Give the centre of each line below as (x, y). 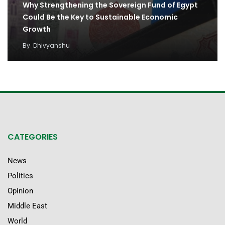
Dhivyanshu (51, 46)
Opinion (20, 191)
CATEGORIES (33, 137)
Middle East (27, 206)
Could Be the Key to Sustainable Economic (100, 17)
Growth (37, 29)
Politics (20, 176)
